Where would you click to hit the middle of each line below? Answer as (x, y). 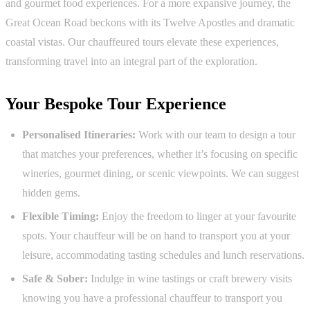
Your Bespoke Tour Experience (116, 104)
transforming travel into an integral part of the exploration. (131, 62)
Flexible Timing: (61, 217)
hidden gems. (51, 193)
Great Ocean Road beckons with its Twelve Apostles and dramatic (150, 23)
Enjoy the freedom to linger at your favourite (198, 217)
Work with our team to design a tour (216, 135)
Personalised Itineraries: (79, 135)
